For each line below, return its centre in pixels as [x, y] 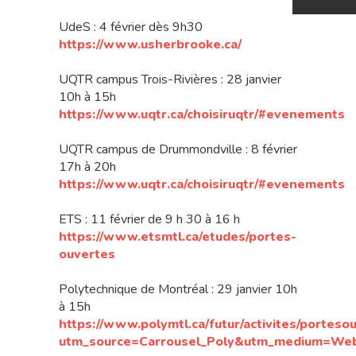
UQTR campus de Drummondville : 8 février [178, 150]
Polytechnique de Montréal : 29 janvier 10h [178, 290]
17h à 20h [87, 167]
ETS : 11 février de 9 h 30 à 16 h [149, 220]
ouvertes [87, 255]
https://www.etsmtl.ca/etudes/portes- [178, 237]
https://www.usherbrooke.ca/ [150, 45]
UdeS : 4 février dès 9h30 [131, 27]
